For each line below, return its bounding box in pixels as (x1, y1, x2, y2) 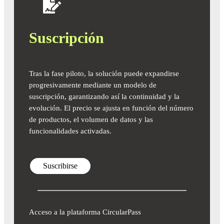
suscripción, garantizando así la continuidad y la (29, 92, 179, 100)
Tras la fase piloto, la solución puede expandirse (29, 69, 179, 77)
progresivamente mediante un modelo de (29, 80, 156, 89)
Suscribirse (43, 161, 77, 170)
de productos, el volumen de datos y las (29, 115, 153, 123)
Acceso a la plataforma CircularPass (29, 207, 141, 216)
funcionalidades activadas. (29, 126, 111, 135)
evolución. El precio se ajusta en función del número (29, 103, 193, 112)
